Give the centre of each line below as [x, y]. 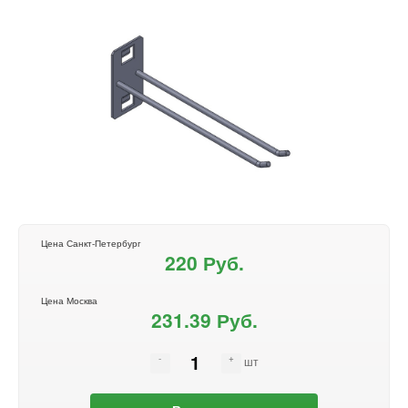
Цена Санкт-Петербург [91, 243]
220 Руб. [204, 262]
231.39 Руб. [204, 319]
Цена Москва [69, 300]
